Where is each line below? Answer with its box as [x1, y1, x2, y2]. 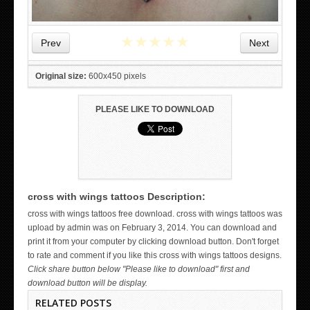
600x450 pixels [86, 71, 146, 82]
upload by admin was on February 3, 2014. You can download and [28, 223, 277, 233]
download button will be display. [28, 278, 147, 289]
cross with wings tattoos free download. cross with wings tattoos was [28, 209, 282, 219]
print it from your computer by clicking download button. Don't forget [28, 237, 279, 247]
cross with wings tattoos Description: [28, 191, 206, 203]
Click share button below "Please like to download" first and [28, 264, 250, 275]
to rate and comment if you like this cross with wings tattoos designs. [28, 250, 282, 261]
